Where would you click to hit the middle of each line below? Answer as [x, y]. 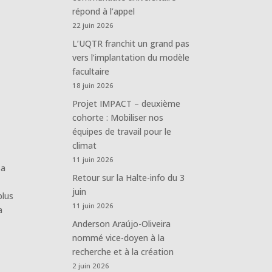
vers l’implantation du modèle [131, 57]
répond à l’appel [104, 11]
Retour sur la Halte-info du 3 [129, 177]
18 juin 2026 [93, 85]
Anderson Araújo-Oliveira [122, 223]
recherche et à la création [123, 251]
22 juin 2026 [93, 25]
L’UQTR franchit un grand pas [131, 43]
